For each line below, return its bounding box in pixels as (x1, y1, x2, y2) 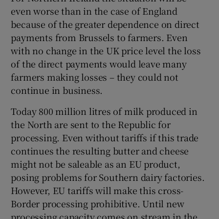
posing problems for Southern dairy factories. (11, 171, 205, 184)
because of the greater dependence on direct (11, 18, 199, 31)
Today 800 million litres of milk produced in (11, 105, 197, 118)
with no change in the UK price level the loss (11, 44, 201, 57)
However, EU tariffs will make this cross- (11, 184, 184, 197)
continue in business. (11, 84, 103, 97)
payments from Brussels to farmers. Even (11, 31, 188, 44)
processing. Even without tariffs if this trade (11, 131, 199, 144)
